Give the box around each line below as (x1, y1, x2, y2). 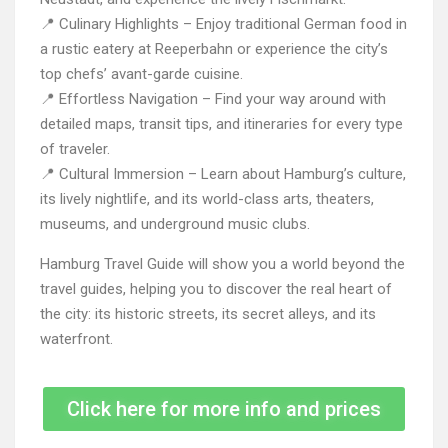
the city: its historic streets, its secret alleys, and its (40, 305, 376, 323)
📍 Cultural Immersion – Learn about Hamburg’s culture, (40, 165, 406, 183)
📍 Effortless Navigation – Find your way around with (40, 90, 386, 108)
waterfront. (40, 330, 113, 348)
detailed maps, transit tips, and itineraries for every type (40, 115, 403, 133)
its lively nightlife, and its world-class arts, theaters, (40, 190, 374, 208)
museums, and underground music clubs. (40, 215, 310, 233)
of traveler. (40, 140, 110, 158)
